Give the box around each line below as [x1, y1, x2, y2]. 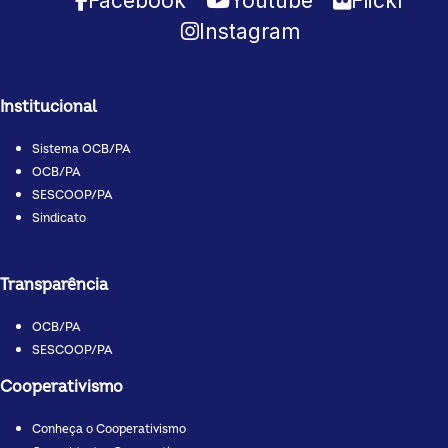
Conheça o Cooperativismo [32, 422, 186, 437]
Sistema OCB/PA [32, 142, 131, 157]
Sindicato [32, 211, 86, 226]
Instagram [198, 19, 300, 44]
